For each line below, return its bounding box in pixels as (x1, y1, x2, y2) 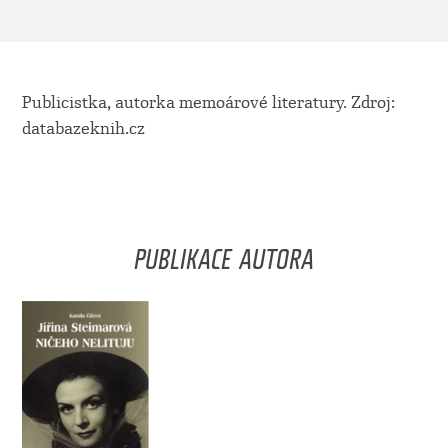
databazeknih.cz (21, 119, 145, 139)
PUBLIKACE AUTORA (134, 228, 314, 279)
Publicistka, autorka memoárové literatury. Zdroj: (21, 93, 395, 113)
